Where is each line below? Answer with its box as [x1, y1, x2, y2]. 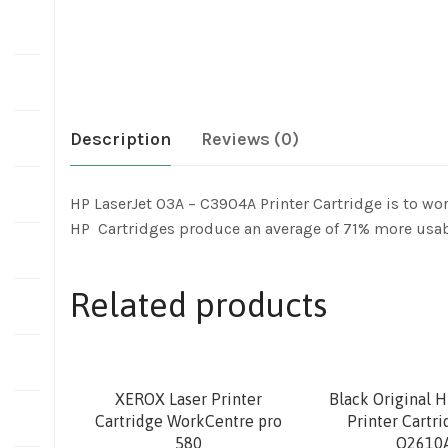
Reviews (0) [201, 127, 299, 150]
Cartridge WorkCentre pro [94, 411, 282, 430]
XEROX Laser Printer [114, 389, 262, 408]
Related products [70, 284, 327, 324]
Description [70, 127, 171, 150]
